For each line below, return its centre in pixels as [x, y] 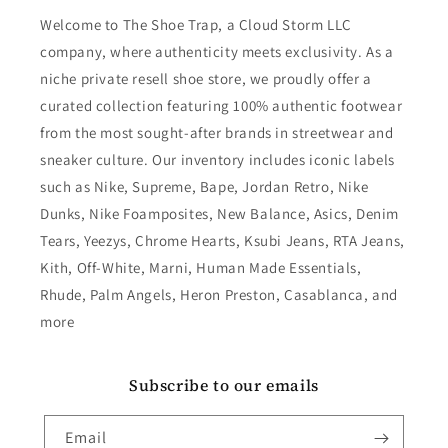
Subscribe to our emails [224, 385]
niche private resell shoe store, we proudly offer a [206, 79]
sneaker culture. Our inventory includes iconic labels [217, 160]
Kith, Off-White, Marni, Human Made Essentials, [201, 268]
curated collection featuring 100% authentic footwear [221, 106]
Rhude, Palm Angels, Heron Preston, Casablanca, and [219, 295]
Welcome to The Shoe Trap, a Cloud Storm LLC [196, 25]
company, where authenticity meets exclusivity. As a [217, 52]
